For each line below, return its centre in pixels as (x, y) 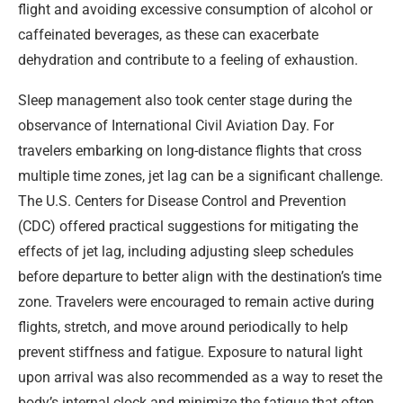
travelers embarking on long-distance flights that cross (190, 151)
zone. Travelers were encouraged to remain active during (196, 302)
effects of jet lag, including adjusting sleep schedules (186, 252)
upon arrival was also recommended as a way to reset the (200, 378)
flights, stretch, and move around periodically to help (183, 327)
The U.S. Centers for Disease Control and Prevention (182, 201)
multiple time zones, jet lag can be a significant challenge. (201, 176)
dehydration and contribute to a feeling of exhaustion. (188, 60)
